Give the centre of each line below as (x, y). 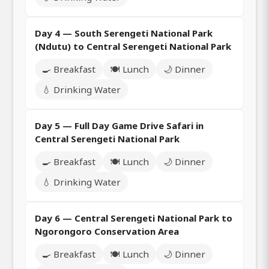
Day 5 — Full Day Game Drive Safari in (119, 126)
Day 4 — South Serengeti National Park (124, 33)
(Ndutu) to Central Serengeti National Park (133, 47)
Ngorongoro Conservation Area (107, 231)
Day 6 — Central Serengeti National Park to (134, 218)
